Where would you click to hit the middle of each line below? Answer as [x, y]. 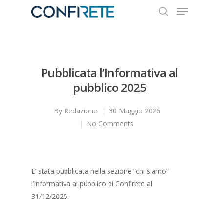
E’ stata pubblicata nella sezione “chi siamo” [100, 171]
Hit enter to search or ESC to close [90, 62]
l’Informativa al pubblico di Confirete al [92, 184]
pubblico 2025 [109, 87]
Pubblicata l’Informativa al [109, 73]
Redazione [81, 111]
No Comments [110, 123]
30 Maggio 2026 [135, 111]
